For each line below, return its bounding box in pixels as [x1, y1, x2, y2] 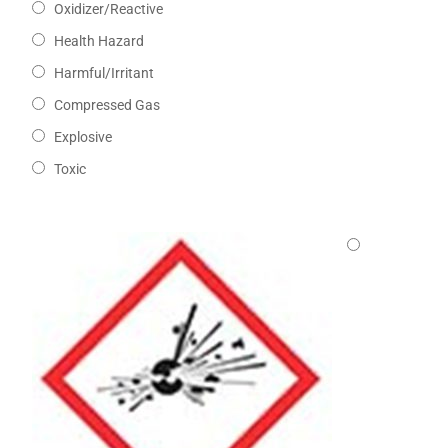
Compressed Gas [53, 97, 160, 114]
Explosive [53, 129, 112, 146]
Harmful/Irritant [53, 65, 154, 82]
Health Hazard [53, 33, 144, 50]
